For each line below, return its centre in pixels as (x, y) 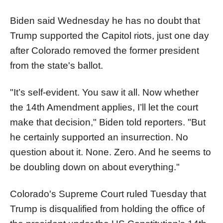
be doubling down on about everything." (95, 167)
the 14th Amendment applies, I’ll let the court (104, 107)
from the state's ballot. (56, 65)
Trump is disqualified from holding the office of (107, 209)
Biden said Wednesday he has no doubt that (105, 20)
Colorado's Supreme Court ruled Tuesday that (108, 194)
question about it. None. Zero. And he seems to (111, 152)
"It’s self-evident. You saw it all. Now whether (104, 92)
